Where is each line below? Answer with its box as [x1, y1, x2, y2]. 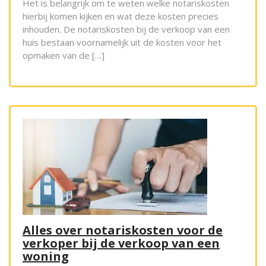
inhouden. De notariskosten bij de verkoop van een [23, 23, 230, 36]
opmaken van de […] [23, 49, 104, 62]
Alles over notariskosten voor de [23, 222, 223, 239]
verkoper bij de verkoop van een [23, 235, 220, 252]
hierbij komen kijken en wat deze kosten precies [23, 10, 218, 23]
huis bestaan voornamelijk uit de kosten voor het [23, 36, 221, 49]
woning [23, 248, 69, 265]
